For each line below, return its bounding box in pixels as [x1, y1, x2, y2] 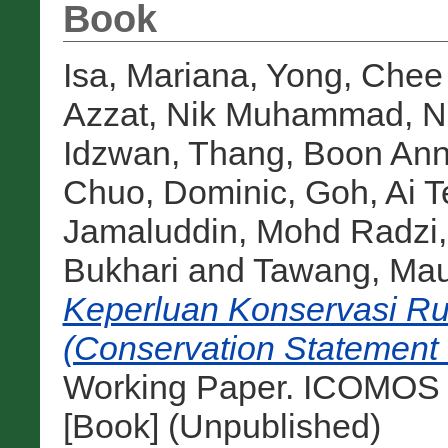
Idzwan [62, 134, 171, 173]
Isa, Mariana [62, 56, 249, 95]
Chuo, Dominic [62, 173, 287, 212]
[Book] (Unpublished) [62, 407, 381, 446]
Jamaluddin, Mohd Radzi [62, 212, 438, 251]
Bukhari [62, 251, 179, 290]
